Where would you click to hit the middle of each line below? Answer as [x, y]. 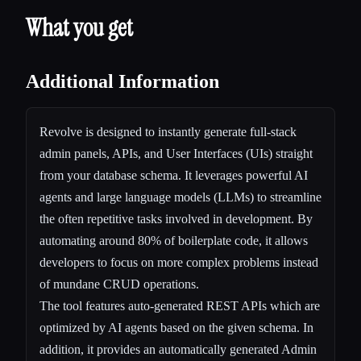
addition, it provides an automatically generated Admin [178, 349]
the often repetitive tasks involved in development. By [176, 219]
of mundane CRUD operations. [119, 284]
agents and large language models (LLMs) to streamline [180, 197]
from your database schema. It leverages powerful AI [174, 175]
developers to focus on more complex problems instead [179, 262]
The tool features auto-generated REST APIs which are [180, 306]
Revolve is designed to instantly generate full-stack [168, 132]
